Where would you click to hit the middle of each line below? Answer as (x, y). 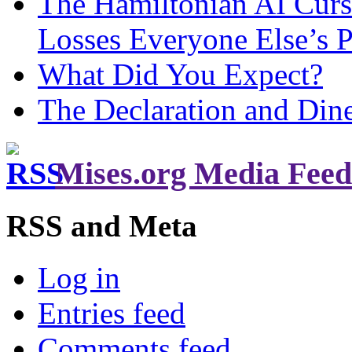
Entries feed (112, 313)
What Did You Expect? (180, 74)
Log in (79, 278)
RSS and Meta (102, 225)
